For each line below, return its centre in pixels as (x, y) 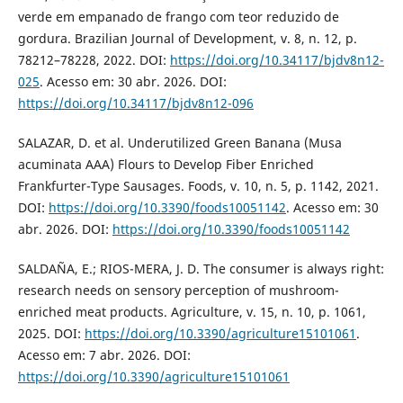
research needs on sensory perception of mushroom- (178, 290)
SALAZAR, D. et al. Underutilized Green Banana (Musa (179, 142)
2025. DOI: (51, 333)
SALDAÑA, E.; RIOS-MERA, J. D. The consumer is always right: (201, 268)
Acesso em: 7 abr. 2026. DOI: (104, 354)
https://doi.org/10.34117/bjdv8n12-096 (135, 103)
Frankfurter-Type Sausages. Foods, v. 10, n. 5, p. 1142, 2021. (198, 185)
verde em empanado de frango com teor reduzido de (178, 16)
